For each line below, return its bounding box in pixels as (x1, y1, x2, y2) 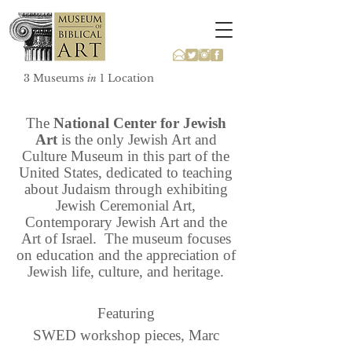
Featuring (97, 305, 155, 321)
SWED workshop (32, 327, 141, 343)
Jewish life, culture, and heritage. (27, 263, 224, 280)
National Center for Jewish (49, 115, 226, 131)
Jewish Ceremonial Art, (56, 197, 196, 214)
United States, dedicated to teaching (19, 164, 233, 181)
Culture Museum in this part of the (22, 148, 229, 164)
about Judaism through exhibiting (24, 181, 228, 197)
